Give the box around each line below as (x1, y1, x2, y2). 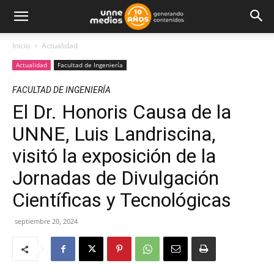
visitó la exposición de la (12, 144, 216, 168)
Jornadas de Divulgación (12, 166, 219, 190)
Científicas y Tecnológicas (12, 188, 231, 212)
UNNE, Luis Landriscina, (12, 122, 215, 146)
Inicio (12, 40, 30, 51)
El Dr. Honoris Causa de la (12, 100, 231, 124)
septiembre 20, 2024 (15, 217, 78, 226)
